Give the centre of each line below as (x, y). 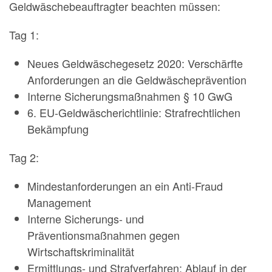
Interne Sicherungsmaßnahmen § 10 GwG (130, 96)
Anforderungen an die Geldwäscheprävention (137, 80)
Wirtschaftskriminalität (81, 251)
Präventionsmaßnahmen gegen (104, 235)
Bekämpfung (58, 129)
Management (59, 202)
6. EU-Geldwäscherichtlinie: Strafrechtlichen (134, 112)
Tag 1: (24, 35)
